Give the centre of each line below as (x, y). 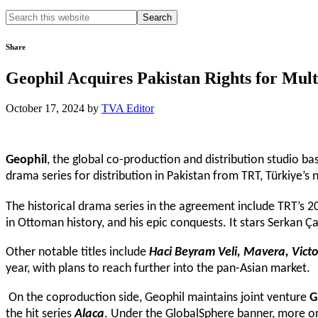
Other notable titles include (77, 252)
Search (20, 15)
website (22, 41)
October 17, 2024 (45, 108)
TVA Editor (128, 108)
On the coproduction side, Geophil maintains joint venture (159, 297)
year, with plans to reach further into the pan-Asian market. (159, 268)
